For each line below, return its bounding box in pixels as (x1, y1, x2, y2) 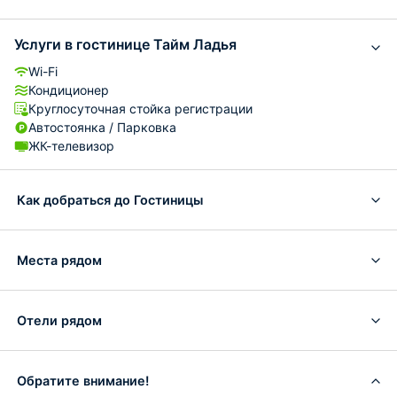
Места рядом (17, 252, 102, 268)
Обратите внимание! (17, 372, 149, 388)
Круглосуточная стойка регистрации (28, 101, 253, 116)
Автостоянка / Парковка (28, 120, 176, 135)
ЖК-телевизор (28, 138, 114, 153)
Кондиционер (28, 82, 109, 97)
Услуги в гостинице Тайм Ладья (14, 35, 237, 53)
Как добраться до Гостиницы (17, 191, 203, 207)
